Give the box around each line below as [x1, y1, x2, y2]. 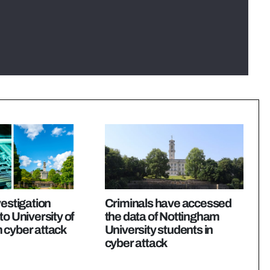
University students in [104, 223, 213, 237]
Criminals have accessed [104, 196, 232, 210]
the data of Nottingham [104, 210, 220, 224]
